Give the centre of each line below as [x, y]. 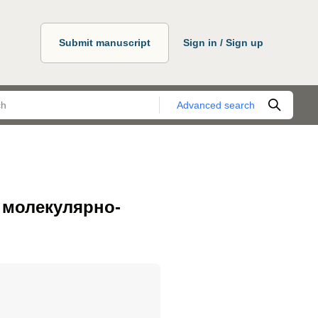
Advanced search [216, 105]
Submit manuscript [105, 42]
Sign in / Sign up [223, 42]
